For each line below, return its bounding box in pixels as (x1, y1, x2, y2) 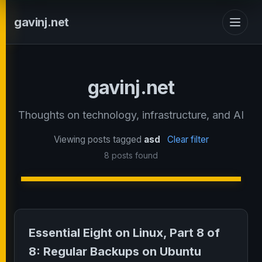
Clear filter (167, 134, 209, 145)
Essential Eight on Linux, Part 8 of (29, 226, 220, 240)
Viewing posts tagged (53, 134, 144, 145)
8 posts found (104, 150, 158, 160)
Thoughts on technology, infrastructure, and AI (18, 109, 244, 121)
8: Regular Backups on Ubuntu (29, 244, 201, 258)
